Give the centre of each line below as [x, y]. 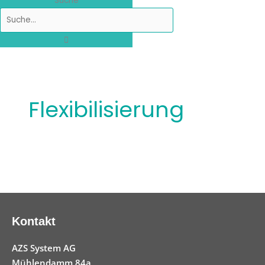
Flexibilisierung [106, 109]
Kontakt [34, 222]
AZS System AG [44, 248]
